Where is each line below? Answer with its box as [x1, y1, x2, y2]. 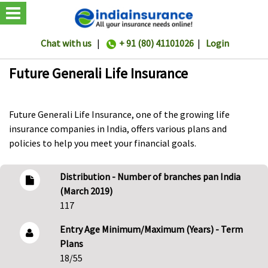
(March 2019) [59, 185, 112, 197]
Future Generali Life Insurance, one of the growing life [9, 108, 230, 121]
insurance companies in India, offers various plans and [9, 123, 227, 135]
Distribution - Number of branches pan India [59, 170, 240, 183]
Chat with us [41, 37, 92, 50]
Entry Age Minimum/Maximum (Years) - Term [59, 223, 243, 236]
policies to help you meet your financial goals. [9, 137, 196, 150]
